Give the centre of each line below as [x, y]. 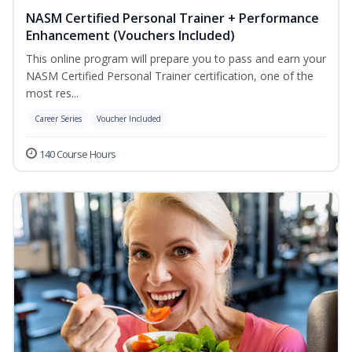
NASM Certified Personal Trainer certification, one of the [170, 76]
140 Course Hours [78, 154]
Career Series [58, 119]
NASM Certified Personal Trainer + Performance [172, 18]
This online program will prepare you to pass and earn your [176, 59]
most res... [52, 93]
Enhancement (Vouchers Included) [130, 36]
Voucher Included [129, 119]
